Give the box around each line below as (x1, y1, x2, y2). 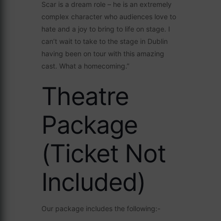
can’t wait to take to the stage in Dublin (41, 37, 168, 45)
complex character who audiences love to (41, 12, 176, 21)
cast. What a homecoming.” (41, 62, 129, 70)
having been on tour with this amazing (41, 49, 164, 58)
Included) (41, 167, 146, 197)
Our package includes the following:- (41, 204, 160, 213)
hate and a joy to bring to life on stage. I (41, 25, 170, 33)
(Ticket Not (41, 139, 166, 168)
